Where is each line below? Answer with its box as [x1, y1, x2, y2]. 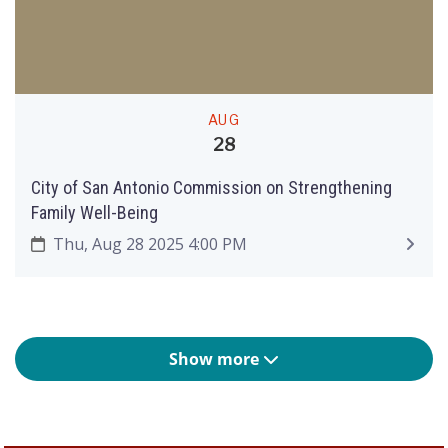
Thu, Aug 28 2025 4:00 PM [48, 233, 247, 255]
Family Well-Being [31, 201, 158, 223]
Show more [169, 348, 263, 370]
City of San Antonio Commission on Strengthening [31, 176, 266, 198]
